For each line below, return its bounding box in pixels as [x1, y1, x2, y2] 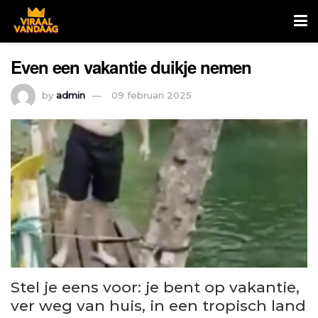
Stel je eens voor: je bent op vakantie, [11, 278, 300, 296]
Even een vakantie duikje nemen [11, 55, 252, 79]
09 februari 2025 [111, 89, 192, 101]
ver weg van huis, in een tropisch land [11, 296, 306, 314]
